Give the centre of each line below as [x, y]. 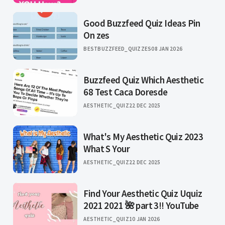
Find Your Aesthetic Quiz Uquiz [143, 194]
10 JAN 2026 [144, 219]
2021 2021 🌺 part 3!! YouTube [141, 206]
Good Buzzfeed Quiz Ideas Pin [142, 23]
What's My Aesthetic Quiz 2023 [143, 137]
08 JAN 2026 [167, 49]
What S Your [106, 149]
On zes [96, 35]
